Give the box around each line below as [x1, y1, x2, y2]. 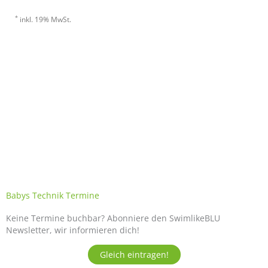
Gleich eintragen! [99, 248, 169, 260]
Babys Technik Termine [6, 190, 99, 201]
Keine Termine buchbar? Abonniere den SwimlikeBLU [6, 212, 220, 224]
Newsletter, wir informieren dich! [6, 224, 139, 236]
